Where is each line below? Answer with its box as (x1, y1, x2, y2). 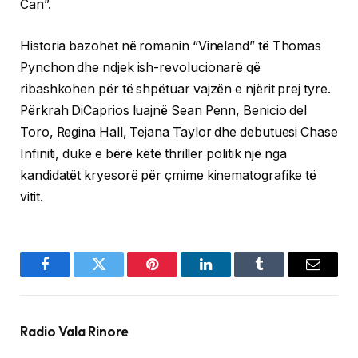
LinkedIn (205, 268, 257, 284)
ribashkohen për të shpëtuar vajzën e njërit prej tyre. (20, 81, 331, 97)
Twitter (97, 268, 139, 284)
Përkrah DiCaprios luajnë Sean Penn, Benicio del (20, 102, 308, 118)
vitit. (20, 189, 43, 205)
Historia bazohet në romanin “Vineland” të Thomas (20, 38, 322, 54)
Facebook (44, 268, 100, 284)
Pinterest (151, 268, 201, 284)
